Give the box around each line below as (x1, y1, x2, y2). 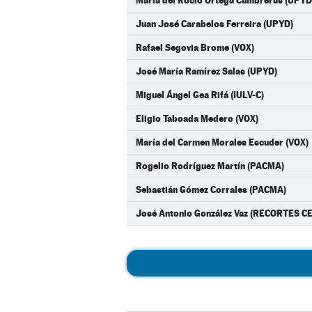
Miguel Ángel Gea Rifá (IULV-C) (136, 89, 264, 100)
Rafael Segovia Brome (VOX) (136, 42, 254, 53)
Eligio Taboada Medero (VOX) (136, 113, 258, 124)
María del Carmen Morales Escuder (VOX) (136, 136, 309, 148)
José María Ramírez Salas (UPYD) (136, 65, 277, 77)
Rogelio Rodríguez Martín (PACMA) (136, 160, 284, 171)
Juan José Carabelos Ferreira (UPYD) (136, 18, 293, 29)
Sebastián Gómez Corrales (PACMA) (136, 184, 286, 195)
